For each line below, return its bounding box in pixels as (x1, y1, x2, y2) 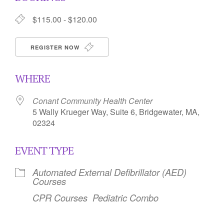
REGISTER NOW (30, 43, 81, 51)
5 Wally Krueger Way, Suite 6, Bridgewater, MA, (32, 106, 199, 117)
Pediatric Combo (92, 191, 158, 204)
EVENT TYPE (15, 143, 73, 157)
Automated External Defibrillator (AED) (32, 165, 186, 178)
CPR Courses (32, 191, 87, 204)
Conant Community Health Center (32, 95, 152, 106)
